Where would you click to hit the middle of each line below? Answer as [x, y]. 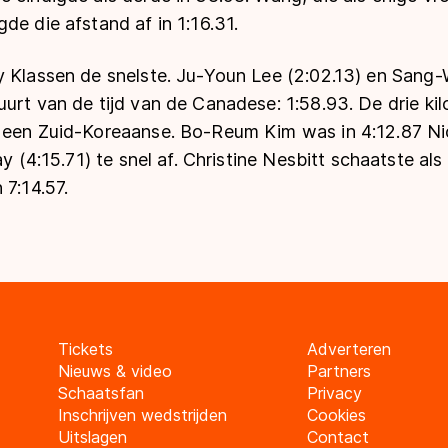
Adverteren [348, 349]
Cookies [336, 415]
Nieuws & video [114, 371]
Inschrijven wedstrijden [142, 415]
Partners [338, 371]
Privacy [334, 393]
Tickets [85, 349]
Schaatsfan [100, 393]
